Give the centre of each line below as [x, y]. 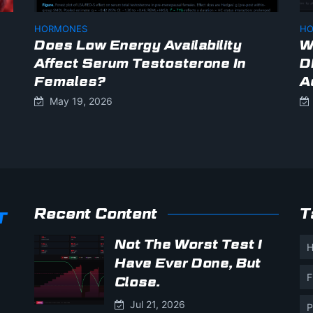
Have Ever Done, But [188, 263]
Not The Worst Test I [188, 244]
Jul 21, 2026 [155, 304]
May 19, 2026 [78, 101]
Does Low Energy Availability [138, 45]
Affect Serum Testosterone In [140, 63]
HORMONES [61, 28]
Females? [70, 81]
